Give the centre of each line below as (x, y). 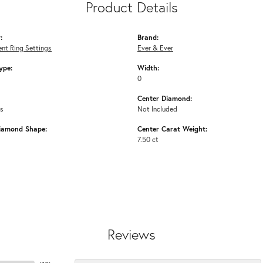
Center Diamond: (165, 98)
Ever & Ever (155, 48)
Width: (148, 68)
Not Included (157, 109)
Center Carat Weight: (172, 129)
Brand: (148, 37)
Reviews (131, 235)
